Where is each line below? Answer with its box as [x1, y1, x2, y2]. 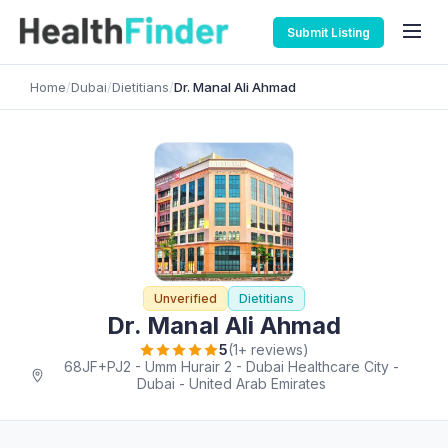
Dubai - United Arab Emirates [137, 375, 326, 392]
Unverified [154, 291, 217, 306]
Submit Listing [287, 24, 370, 40]
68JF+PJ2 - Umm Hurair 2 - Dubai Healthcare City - [64, 358, 399, 375]
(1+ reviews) [228, 341, 309, 358]
